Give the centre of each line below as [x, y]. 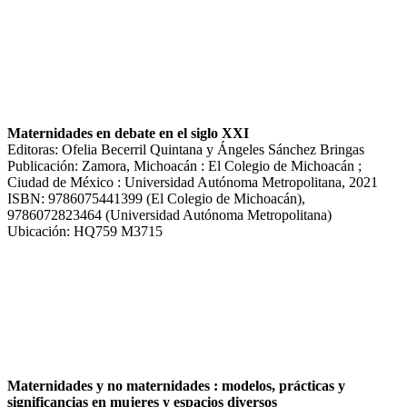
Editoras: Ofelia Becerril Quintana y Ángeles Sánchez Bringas [186, 149]
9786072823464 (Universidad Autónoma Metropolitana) [169, 214]
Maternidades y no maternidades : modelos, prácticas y [176, 385]
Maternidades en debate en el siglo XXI [128, 133]
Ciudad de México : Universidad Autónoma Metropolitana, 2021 [193, 182]
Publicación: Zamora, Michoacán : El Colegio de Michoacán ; [184, 165]
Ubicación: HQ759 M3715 [85, 231]
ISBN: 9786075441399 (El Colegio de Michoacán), [156, 198]
